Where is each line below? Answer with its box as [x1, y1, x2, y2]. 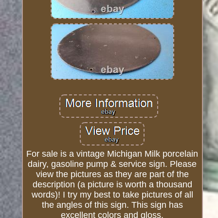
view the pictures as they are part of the [36, 169, 189, 180]
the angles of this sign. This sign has [41, 200, 183, 210]
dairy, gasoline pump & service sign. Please [28, 159, 197, 169]
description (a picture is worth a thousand [32, 180, 192, 190]
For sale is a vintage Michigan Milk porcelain [26, 149, 199, 159]
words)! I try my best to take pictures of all [31, 190, 193, 200]
